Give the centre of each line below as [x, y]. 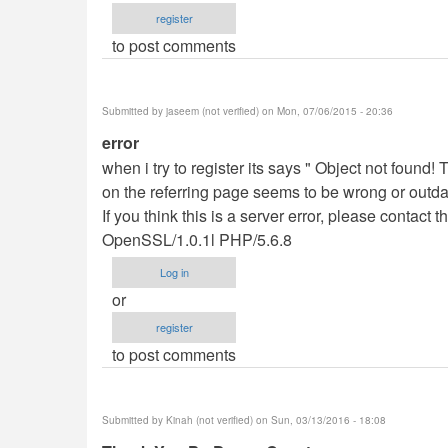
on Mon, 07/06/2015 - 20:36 [326, 111]
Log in [174, 272]
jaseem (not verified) [212, 111]
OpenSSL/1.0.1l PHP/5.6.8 [197, 239]
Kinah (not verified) [209, 420]
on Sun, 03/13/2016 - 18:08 [319, 420]
